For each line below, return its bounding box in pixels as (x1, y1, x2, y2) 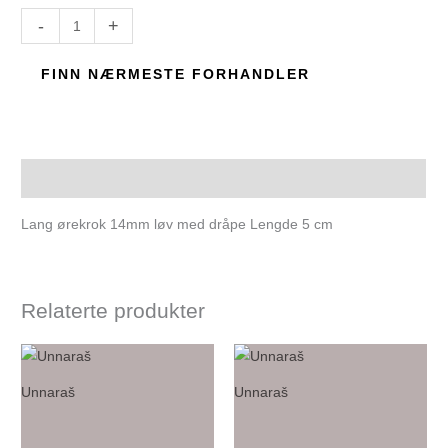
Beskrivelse (21, 171, 101, 187)
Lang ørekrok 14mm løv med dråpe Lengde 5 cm (21, 216, 334, 232)
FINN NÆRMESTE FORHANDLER (41, 67, 311, 83)
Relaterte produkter (21, 298, 206, 322)
